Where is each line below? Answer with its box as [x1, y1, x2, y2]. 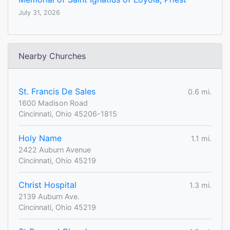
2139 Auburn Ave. [18, 192, 80, 201]
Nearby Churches [18, 51, 86, 62]
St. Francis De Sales [18, 86, 95, 97]
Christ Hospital [18, 180, 76, 190]
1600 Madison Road [18, 99, 88, 108]
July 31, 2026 [18, 9, 60, 17]
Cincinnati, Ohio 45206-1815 [18, 109, 117, 119]
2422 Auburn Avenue [18, 145, 91, 155]
